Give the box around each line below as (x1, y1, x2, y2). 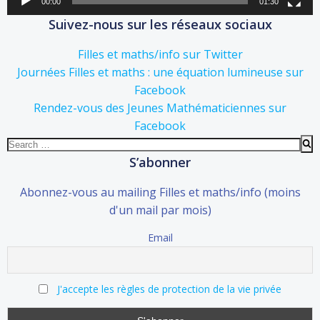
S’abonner (129, 153, 191, 171)
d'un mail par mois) (109, 201, 211, 218)
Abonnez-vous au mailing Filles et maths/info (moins (19, 184, 301, 200)
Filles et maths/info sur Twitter (77, 46, 243, 62)
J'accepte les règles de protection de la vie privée (56, 282, 281, 296)
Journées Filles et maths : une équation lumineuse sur (16, 64, 304, 80)
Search (6, 134, 43, 151)
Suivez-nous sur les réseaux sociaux (48, 15, 272, 33)
